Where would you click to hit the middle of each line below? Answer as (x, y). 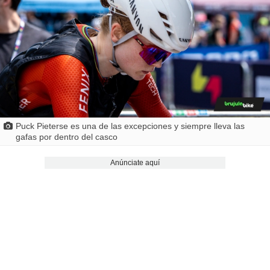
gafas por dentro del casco (66, 137)
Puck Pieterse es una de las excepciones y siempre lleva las (130, 126)
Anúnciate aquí (135, 162)
